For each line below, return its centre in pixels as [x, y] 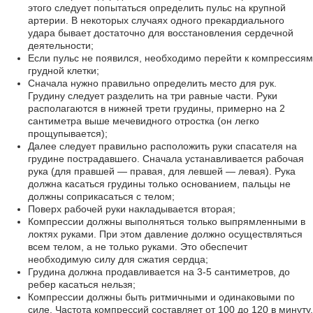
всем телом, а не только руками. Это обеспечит [138, 247]
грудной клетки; [64, 71]
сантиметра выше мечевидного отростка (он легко [144, 121]
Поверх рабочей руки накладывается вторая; [132, 209]
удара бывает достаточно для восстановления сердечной [161, 33]
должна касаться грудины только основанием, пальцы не [159, 184]
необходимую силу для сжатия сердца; [118, 259]
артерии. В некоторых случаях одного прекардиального [156, 20]
